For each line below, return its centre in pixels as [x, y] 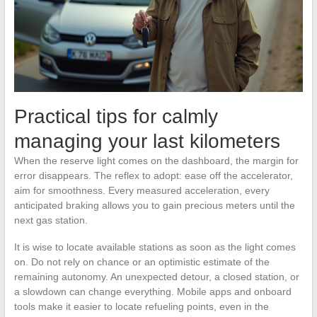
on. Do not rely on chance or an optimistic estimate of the [142, 262]
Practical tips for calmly [116, 117]
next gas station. [51, 220]
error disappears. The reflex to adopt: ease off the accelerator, [153, 176]
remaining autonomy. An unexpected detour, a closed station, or [156, 277]
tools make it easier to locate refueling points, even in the [141, 307]
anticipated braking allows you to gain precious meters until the [154, 206]
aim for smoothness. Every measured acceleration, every [142, 191]
